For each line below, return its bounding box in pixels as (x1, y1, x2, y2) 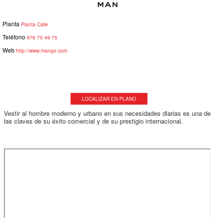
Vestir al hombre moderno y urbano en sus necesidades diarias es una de (4, 108, 211, 118)
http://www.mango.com (16, 47, 67, 54)
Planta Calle (19, 20, 48, 28)
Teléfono (2, 32, 25, 41)
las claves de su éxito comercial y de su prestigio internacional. (4, 116, 183, 126)
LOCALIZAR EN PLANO (82, 95, 136, 102)
